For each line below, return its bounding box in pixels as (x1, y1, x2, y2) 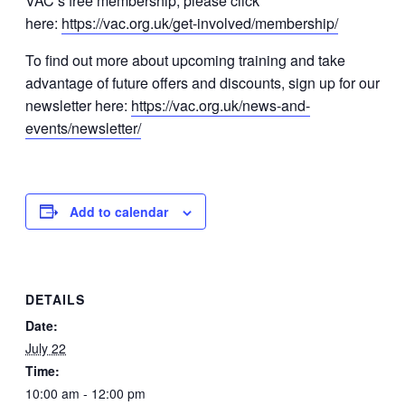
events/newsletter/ (25, 117, 141, 138)
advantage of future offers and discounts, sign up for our (25, 71, 380, 93)
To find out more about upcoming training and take (25, 49, 345, 71)
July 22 (25, 339, 66, 358)
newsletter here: (25, 94, 131, 116)
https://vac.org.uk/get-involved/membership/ (61, 12, 338, 33)
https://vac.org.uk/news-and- (131, 94, 310, 116)
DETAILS (25, 290, 85, 309)
